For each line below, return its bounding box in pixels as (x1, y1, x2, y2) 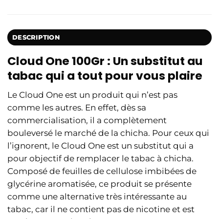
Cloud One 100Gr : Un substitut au (7, 52, 203, 69)
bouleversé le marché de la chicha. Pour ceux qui (7, 128, 209, 138)
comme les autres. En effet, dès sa (7, 103, 146, 113)
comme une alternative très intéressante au (7, 192, 187, 202)
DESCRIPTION (12, 33, 60, 41)
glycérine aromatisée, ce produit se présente (7, 179, 192, 189)
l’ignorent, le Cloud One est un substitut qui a (7, 141, 194, 151)
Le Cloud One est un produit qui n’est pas (7, 90, 177, 100)
